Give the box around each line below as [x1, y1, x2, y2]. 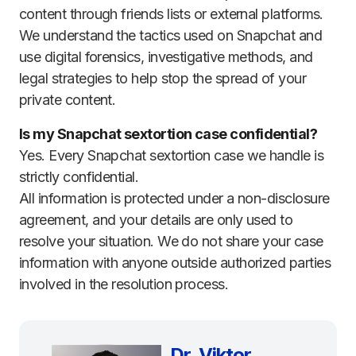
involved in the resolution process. [19, 276, 229, 293]
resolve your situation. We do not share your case [19, 233, 323, 250]
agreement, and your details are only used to [19, 211, 293, 229]
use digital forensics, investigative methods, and [19, 48, 313, 66]
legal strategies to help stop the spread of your [19, 70, 307, 87]
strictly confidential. [19, 168, 139, 186]
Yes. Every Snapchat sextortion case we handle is [19, 147, 324, 164]
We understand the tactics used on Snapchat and [19, 27, 323, 44]
